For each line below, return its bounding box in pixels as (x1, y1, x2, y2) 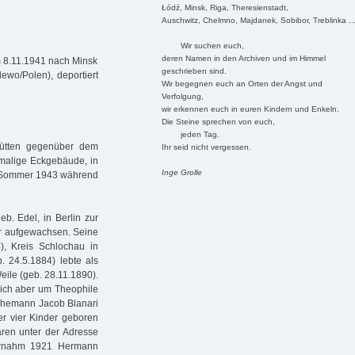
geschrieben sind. (161, 66, 227, 75)
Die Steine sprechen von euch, (161, 116, 275, 126)
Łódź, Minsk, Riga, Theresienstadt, (161, 2, 288, 12)
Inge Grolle (161, 167, 202, 177)
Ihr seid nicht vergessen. (161, 142, 251, 151)
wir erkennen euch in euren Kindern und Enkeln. (161, 104, 339, 113)
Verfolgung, (161, 91, 204, 101)
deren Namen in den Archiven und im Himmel (161, 53, 326, 63)
